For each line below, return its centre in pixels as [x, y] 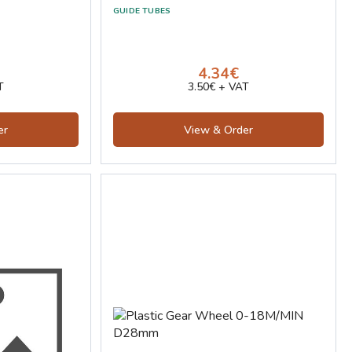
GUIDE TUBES [142, 11]
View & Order [218, 130]
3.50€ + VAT [218, 87]
